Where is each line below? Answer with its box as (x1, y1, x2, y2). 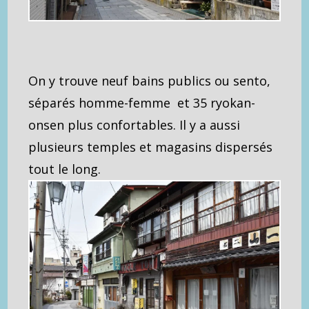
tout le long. (28, 161, 101, 178)
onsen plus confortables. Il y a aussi (28, 117, 241, 134)
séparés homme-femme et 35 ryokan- (28, 94, 256, 112)
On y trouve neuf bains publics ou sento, (28, 72, 271, 90)
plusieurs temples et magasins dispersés (28, 139, 273, 156)
